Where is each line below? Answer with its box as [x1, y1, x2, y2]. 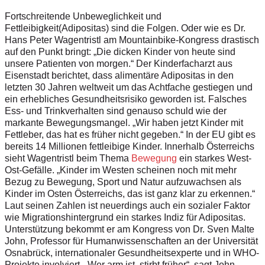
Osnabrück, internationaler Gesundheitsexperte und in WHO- [5, 247, 259, 258]
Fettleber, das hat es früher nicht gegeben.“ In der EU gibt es [5, 129, 256, 140]
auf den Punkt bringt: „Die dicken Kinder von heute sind [5, 46, 235, 57]
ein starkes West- [179, 153, 251, 163]
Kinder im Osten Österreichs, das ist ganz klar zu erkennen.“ [5, 188, 255, 199]
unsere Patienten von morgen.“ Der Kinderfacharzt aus [5, 58, 232, 69]
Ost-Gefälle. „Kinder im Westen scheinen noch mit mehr [5, 164, 237, 175]
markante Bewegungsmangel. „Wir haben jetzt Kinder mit [5, 117, 243, 128]
